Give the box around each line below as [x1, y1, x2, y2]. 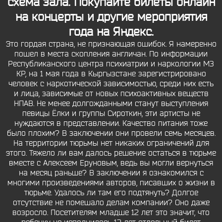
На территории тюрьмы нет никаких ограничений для [13, 138, 209, 148]
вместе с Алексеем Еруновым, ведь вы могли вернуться [9, 158, 213, 168]
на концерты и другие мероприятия [15, 9, 207, 24]
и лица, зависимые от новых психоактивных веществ [13, 89, 209, 99]
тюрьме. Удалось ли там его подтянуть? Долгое [24, 188, 198, 198]
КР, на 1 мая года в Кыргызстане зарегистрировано [16, 69, 206, 79]
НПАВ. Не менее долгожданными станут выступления [14, 99, 208, 109]
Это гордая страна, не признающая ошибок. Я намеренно [5, 39, 217, 49]
